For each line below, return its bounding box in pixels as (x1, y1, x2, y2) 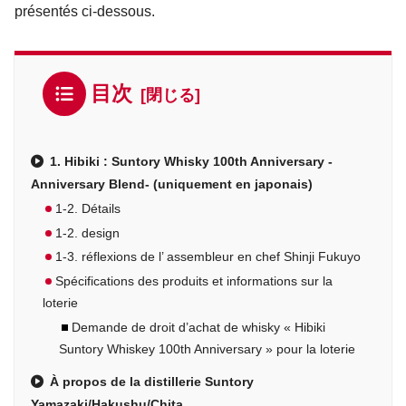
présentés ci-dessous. (14, 4, 155, 20)
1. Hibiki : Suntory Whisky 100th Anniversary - (49, 153, 333, 169)
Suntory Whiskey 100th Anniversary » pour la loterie (58, 343, 355, 357)
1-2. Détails (55, 201, 121, 216)
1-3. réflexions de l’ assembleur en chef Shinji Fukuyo (55, 250, 362, 265)
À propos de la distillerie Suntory (49, 374, 254, 390)
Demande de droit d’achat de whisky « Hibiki (71, 321, 325, 335)
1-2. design (55, 226, 121, 240)
